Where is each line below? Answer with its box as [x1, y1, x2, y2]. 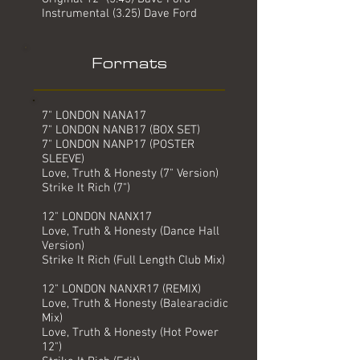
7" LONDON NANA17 [42, 108, 146, 123]
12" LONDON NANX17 [42, 210, 152, 224]
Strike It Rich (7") [42, 181, 130, 195]
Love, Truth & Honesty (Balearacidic [42, 297, 228, 311]
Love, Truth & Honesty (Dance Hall [42, 224, 219, 239]
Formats [92, 55, 167, 72]
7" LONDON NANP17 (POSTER [42, 137, 194, 152]
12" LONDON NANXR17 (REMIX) [42, 282, 201, 297]
